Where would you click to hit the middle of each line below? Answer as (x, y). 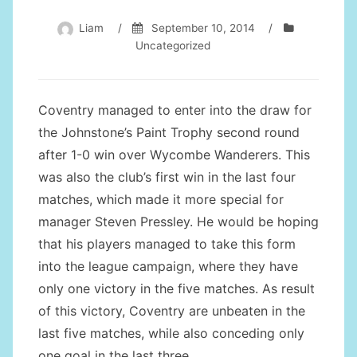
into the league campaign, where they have (168, 266)
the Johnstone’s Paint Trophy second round (169, 132)
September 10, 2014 (203, 28)
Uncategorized (173, 45)
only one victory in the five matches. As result (177, 288)
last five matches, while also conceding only (171, 333)
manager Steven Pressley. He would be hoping (178, 221)
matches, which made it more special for (161, 199)
